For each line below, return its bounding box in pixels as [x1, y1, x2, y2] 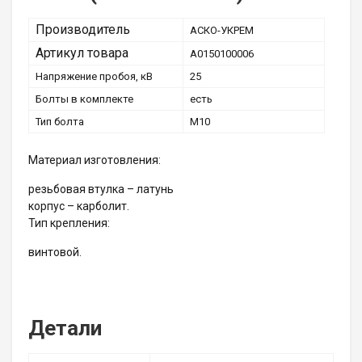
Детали [28, 315, 102, 340]
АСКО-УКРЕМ [190, 24, 254, 37]
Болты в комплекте [36, 93, 133, 106]
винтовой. [28, 245, 82, 259]
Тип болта [36, 116, 84, 128]
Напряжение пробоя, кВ [36, 70, 153, 83]
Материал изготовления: [28, 153, 161, 166]
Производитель [36, 22, 130, 38]
